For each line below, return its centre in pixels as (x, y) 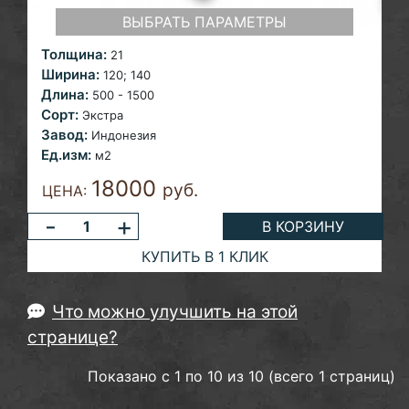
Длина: (65, 95)
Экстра (103, 115)
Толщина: (74, 55)
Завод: (64, 135)
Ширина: (70, 75)
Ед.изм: (66, 155)
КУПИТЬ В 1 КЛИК (204, 256)
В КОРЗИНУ (304, 227)
